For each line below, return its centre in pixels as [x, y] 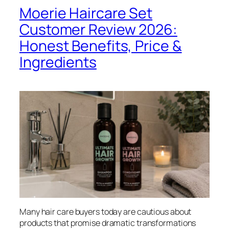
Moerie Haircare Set [86, 13]
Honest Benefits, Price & [101, 45]
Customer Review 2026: [98, 29]
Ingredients [58, 62]
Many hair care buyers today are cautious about [106, 212]
